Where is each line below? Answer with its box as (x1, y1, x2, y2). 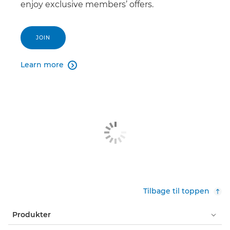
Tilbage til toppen (143, 186, 209, 196)
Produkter (12, 210, 51, 220)
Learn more (21, 60, 64, 70)
